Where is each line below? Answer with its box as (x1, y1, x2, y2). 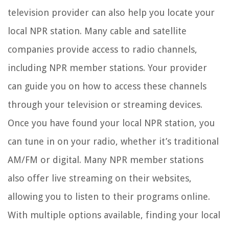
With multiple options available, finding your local (8, 210, 220, 221)
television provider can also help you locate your (8, 7, 215, 18)
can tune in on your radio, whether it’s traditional (8, 136, 219, 147)
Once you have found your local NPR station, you (8, 118, 215, 129)
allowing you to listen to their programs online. (8, 191, 210, 202)
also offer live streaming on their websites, (8, 173, 192, 184)
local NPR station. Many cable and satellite (8, 26, 187, 37)
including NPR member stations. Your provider (8, 62, 207, 74)
